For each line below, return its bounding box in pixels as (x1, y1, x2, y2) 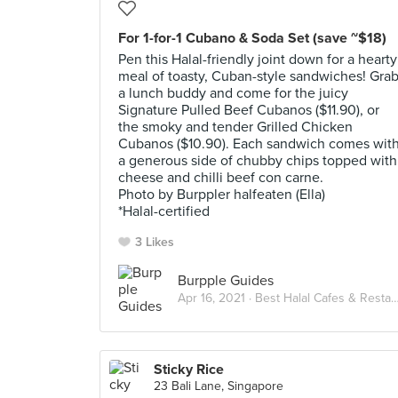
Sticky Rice (154, 361, 224, 378)
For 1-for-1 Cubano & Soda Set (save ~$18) (118, 29, 386, 47)
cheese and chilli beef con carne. (118, 169, 323, 187)
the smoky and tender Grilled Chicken (118, 118, 353, 136)
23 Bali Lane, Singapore (154, 378, 283, 394)
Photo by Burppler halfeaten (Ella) (118, 186, 325, 203)
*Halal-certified (118, 203, 210, 220)
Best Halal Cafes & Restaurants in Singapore (255, 290, 391, 306)
